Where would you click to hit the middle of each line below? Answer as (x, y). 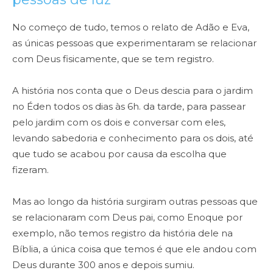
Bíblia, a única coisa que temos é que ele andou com (134, 249)
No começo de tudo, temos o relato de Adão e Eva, (131, 27)
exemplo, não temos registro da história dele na (122, 233)
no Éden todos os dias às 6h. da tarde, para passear (129, 107)
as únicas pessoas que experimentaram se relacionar (134, 43)
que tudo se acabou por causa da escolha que (119, 154)
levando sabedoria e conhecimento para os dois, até (133, 138)
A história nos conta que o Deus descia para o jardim (133, 91)
